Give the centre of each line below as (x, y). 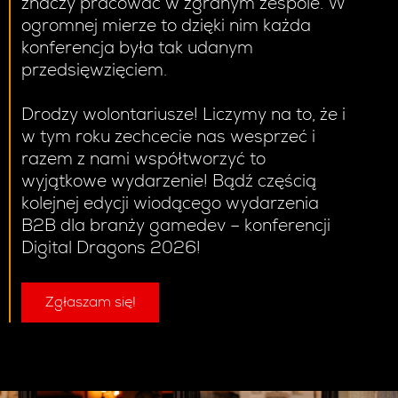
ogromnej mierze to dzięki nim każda (166, 26)
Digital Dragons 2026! (111, 248)
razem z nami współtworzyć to (143, 159)
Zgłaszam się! (90, 302)
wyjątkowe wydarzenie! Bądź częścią (169, 182)
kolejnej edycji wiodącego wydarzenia (170, 204)
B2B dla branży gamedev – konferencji (176, 226)
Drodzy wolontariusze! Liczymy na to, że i (183, 115)
